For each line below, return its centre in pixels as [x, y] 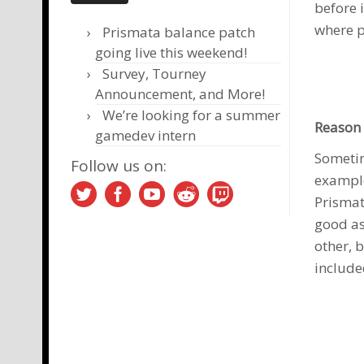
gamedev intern [145, 135]
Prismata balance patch [179, 32]
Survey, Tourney [154, 73]
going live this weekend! [171, 52]
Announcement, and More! [180, 93]
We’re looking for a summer [191, 115]
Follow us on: [119, 165]
